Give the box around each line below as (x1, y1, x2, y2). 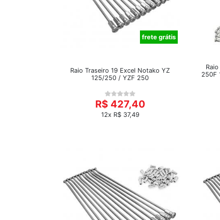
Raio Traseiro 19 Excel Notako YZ (70, 67, 170, 74)
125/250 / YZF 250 (91, 74, 149, 82)
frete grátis (142, 33, 176, 41)
